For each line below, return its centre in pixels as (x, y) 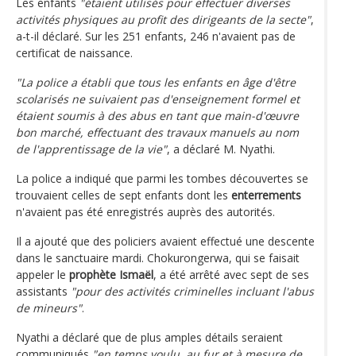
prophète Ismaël (111, 274)
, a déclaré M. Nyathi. (221, 149)
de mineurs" (49, 308)
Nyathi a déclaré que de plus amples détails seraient (149, 337)
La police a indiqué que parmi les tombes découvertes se (162, 178)
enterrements (266, 195)
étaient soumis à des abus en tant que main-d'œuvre (157, 115)
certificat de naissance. (74, 52)
